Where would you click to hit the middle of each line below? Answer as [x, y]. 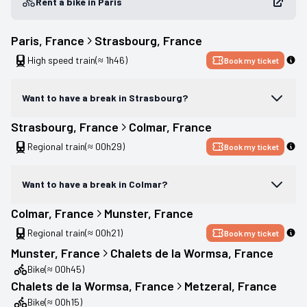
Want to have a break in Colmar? [95, 184]
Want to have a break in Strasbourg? [105, 97]
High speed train [61, 60]
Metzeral [208, 285]
